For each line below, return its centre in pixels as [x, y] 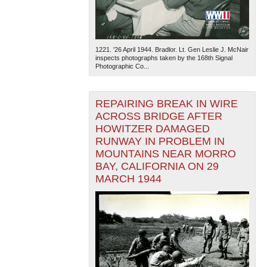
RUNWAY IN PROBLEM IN [160, 142]
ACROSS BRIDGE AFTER [159, 117]
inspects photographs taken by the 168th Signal [164, 58]
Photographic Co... [122, 66]
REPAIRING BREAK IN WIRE [166, 104]
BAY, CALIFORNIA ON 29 [157, 167]
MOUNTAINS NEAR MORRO [165, 154]
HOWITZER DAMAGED [152, 129]
